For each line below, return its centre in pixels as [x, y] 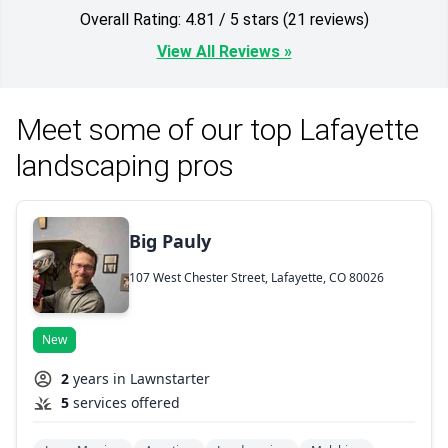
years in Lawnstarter [141, 379]
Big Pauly [170, 241]
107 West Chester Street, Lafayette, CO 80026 [256, 277]
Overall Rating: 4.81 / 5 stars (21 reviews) [325, 20]
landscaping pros [125, 166]
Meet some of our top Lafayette [217, 130]
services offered [126, 403]
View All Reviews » [224, 52]
